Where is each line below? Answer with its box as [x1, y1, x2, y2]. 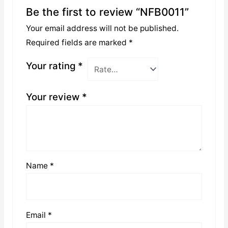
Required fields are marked [25, 38, 129, 48]
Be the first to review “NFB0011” [25, 6, 189, 19]
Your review [25, 91, 82, 103]
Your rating [25, 60, 78, 72]
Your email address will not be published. [25, 23, 179, 34]
